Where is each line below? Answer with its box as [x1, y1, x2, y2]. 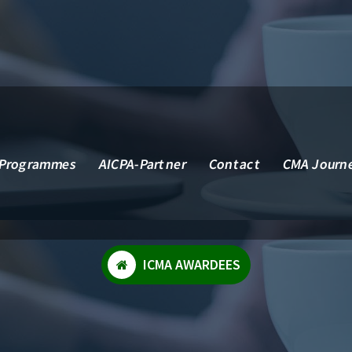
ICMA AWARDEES [142, 255, 240, 273]
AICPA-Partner [97, 155, 189, 173]
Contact [207, 155, 263, 173]
